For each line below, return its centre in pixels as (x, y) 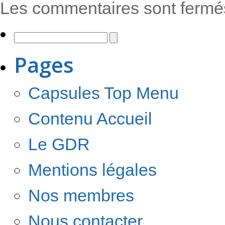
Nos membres (81, 195)
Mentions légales (92, 170)
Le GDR (59, 144)
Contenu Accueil (90, 118)
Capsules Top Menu (103, 93)
